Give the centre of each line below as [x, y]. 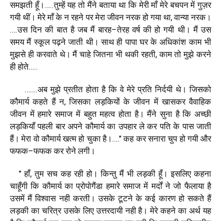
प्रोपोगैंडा [90, 186]
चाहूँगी [19, 186]
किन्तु [109, 173]
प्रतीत [73, 89]
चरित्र [51, 210]
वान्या [182, 17]
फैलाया [194, 186]
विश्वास [46, 198]
